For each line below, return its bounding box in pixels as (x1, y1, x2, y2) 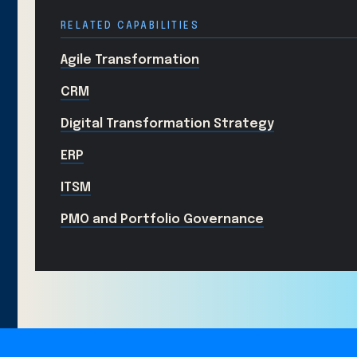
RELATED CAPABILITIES (61, 22, 199, 32)
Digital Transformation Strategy (61, 117, 274, 131)
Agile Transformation (61, 53, 199, 68)
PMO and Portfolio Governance (61, 213, 264, 227)
